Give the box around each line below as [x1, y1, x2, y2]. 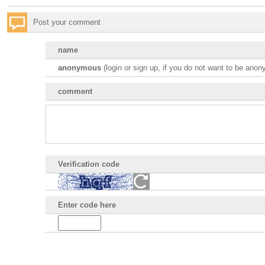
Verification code [57, 160, 119, 169]
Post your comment [33, 18, 101, 27]
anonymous [57, 63, 101, 72]
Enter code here [57, 201, 116, 209]
